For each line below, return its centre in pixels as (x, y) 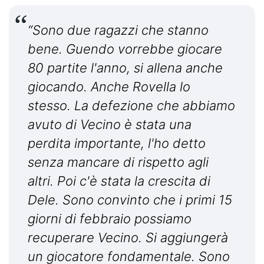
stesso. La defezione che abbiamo (131, 106)
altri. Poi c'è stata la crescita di (119, 181)
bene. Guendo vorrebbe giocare (125, 49)
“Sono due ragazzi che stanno (118, 30)
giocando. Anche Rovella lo (109, 87)
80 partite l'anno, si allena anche (125, 68)
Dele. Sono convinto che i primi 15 (130, 200)
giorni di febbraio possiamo (110, 219)
